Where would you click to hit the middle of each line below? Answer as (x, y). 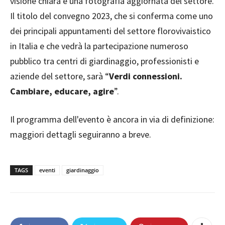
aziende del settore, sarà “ (60, 76)
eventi (47, 170)
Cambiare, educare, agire (62, 91)
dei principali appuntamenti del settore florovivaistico (110, 31)
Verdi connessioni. (146, 76)
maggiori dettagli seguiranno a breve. (81, 134)
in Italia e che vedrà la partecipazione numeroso (99, 46)
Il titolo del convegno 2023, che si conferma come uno (111, 16)
